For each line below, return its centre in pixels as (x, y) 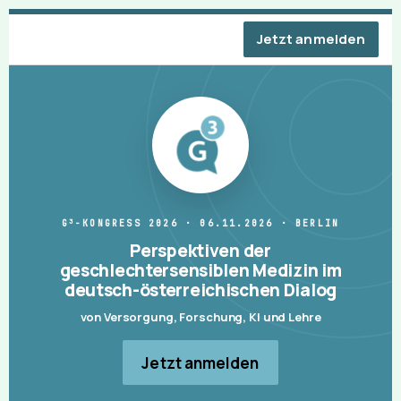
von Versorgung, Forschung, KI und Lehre (200, 317)
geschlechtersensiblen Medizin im (200, 271)
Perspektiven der (200, 251)
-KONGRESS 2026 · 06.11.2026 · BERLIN (208, 224)
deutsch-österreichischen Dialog (200, 290)
